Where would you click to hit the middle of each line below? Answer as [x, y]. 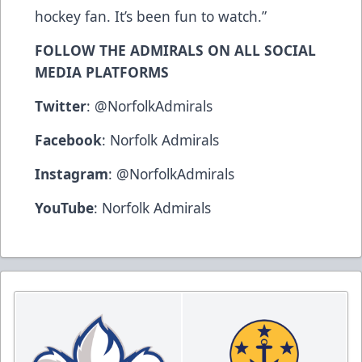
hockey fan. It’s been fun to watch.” [153, 16]
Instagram [72, 173]
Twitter [61, 105]
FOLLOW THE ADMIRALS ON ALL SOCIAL [175, 50]
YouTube [64, 207]
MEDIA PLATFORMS [102, 72]
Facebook [68, 139]
